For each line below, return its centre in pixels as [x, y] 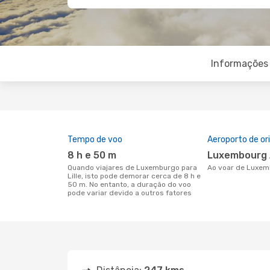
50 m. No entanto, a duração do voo [129, 184]
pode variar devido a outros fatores [130, 193]
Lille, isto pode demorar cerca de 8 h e [134, 176]
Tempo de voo [95, 140]
